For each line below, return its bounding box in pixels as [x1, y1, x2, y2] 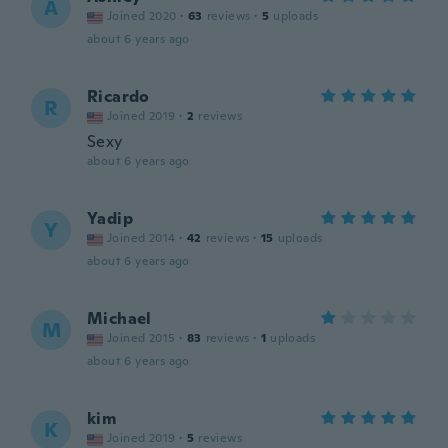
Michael [87, 308, 152, 329]
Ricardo [87, 86, 150, 107]
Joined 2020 [107, 8, 177, 24]
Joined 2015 [107, 330, 176, 346]
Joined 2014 [107, 230, 176, 246]
